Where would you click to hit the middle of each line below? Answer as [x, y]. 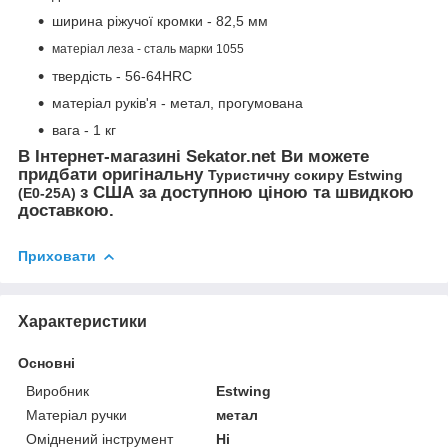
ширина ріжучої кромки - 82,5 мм [160, 20]
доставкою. [66, 210]
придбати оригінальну [113, 174]
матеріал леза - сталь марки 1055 [148, 48]
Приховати [57, 255]
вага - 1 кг [84, 129]
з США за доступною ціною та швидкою [247, 192]
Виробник [57, 390]
